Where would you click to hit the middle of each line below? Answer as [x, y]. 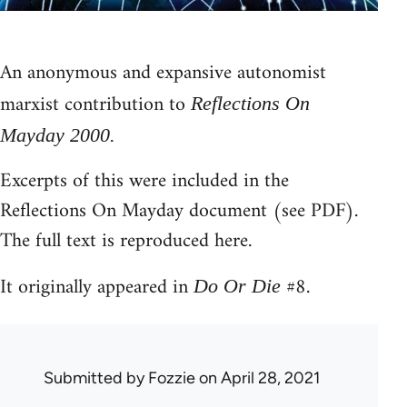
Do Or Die [237, 286]
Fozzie [172, 378]
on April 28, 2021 [258, 378]
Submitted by [96, 378]
